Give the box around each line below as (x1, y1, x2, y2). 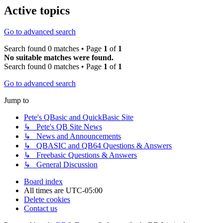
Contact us (24, 204, 57, 213)
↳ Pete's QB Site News (24, 122, 102, 131)
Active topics (4, 4, 70, 17)
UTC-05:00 (66, 186, 103, 195)
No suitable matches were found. (4, 53, 113, 62)
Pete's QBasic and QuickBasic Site (24, 113, 133, 122)
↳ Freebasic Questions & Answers (24, 151, 137, 160)
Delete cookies (24, 195, 70, 204)
